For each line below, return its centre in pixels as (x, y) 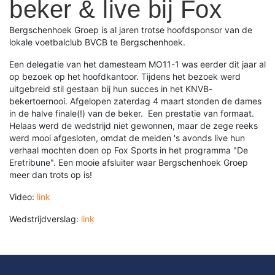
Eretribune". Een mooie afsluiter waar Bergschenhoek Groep (129, 162)
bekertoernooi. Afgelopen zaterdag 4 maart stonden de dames (135, 101)
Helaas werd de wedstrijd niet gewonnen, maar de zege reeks (134, 126)
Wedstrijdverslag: (45, 219)
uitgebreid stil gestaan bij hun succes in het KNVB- (111, 89)
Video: (23, 197)
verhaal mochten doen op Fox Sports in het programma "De (129, 150)
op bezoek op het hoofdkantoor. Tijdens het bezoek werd (125, 76)
